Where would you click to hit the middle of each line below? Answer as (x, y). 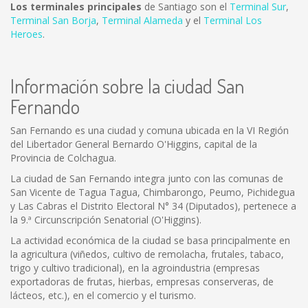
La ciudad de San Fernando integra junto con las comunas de (147, 178)
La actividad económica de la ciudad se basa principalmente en (150, 240)
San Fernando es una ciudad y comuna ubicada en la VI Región (150, 130)
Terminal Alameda (142, 20)
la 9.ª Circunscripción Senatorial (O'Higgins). (106, 220)
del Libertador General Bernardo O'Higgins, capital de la (134, 144)
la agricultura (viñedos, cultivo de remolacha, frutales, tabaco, (147, 254)
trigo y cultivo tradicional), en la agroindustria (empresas (135, 268)
